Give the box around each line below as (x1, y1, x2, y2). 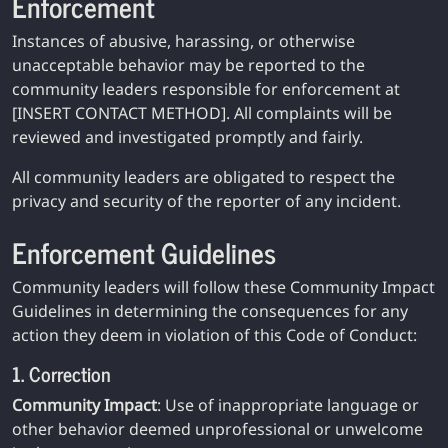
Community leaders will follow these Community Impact (12, 276, 435, 298)
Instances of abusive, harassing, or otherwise (12, 30, 355, 52)
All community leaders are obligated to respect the (12, 166, 395, 188)
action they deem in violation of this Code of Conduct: (12, 324, 417, 346)
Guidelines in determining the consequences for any (12, 300, 408, 322)
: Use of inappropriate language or (157, 394, 419, 416)
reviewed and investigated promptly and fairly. (12, 126, 363, 148)
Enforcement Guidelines (12, 229, 276, 275)
